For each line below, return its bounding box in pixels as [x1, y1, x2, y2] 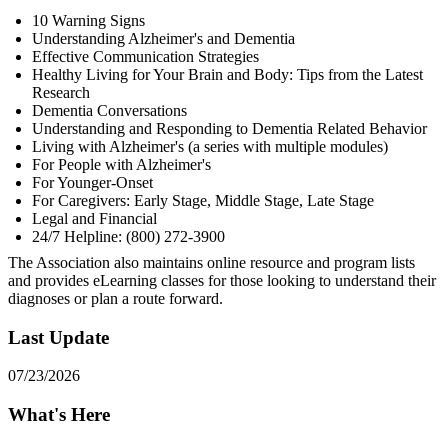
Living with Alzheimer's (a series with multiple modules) [32, 137, 388, 155]
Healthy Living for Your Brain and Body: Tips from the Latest [32, 65, 423, 83]
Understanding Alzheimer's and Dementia [32, 29, 295, 47]
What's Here [8, 404, 110, 425]
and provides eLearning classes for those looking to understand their [8, 271, 436, 289]
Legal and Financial [32, 209, 157, 227]
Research [32, 83, 90, 101]
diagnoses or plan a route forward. [8, 289, 223, 307]
